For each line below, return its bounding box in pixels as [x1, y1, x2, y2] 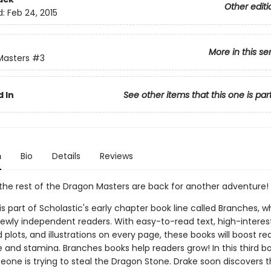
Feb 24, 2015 [7, 7, 57, 19]
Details [51, 150, 80, 162]
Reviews [99, 150, 133, 162]
